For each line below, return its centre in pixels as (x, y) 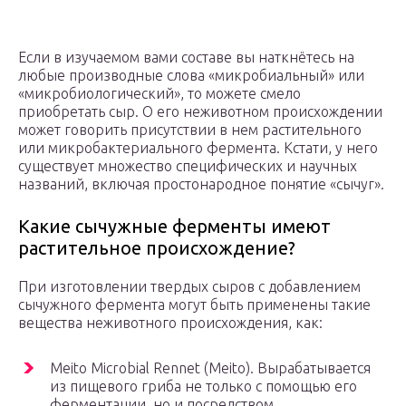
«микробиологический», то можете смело (159, 94)
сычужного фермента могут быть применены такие (194, 305)
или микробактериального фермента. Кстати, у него (198, 148)
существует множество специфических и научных (188, 166)
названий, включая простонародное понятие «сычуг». (201, 184)
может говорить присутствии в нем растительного (190, 130)
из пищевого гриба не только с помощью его (203, 387)
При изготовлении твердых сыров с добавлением (189, 287)
